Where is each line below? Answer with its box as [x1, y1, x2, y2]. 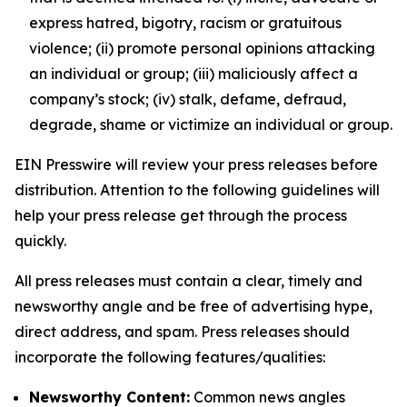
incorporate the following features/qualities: [15, 348, 325, 366]
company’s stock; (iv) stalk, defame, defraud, [29, 90, 346, 108]
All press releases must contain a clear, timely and [15, 272, 362, 290]
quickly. [15, 232, 66, 250]
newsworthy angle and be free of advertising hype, [15, 297, 372, 315]
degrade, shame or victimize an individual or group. [29, 115, 392, 134]
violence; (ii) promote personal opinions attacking [29, 39, 375, 57]
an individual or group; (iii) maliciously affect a [29, 65, 358, 83]
